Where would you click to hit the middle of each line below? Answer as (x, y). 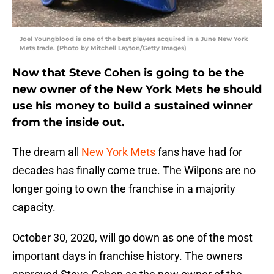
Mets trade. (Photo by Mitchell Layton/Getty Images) (103, 48)
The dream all (47, 152)
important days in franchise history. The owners (127, 256)
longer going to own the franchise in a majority (124, 189)
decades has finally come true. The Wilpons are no (134, 171)
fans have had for (199, 152)
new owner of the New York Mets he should (137, 90)
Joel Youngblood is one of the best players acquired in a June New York (134, 39)
